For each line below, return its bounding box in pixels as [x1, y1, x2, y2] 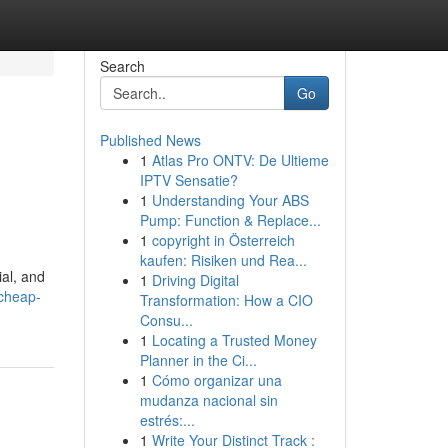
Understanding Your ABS [151, 190, 309, 210]
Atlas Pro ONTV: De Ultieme [151, 150, 329, 170]
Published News [99, 130, 201, 150]
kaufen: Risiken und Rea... [139, 250, 307, 270]
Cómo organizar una [151, 370, 282, 390]
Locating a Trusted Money [151, 330, 317, 350]
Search [99, 56, 145, 76]
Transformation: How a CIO [139, 290, 313, 310]
